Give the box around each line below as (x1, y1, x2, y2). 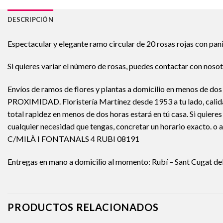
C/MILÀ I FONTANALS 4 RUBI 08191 (7, 134, 139, 144)
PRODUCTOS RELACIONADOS (7, 201, 159, 213)
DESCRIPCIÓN (7, 15, 53, 23)
